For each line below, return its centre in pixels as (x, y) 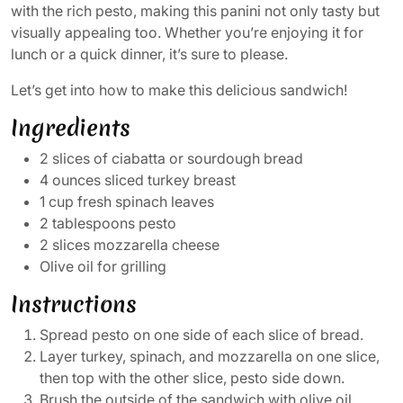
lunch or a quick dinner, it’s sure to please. (149, 54)
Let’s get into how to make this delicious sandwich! (179, 90)
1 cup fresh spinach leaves (127, 201)
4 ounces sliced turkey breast (138, 179)
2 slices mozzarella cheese (130, 244)
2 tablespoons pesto (108, 223)
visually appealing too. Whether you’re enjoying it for (187, 32)
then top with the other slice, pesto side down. (192, 377)
